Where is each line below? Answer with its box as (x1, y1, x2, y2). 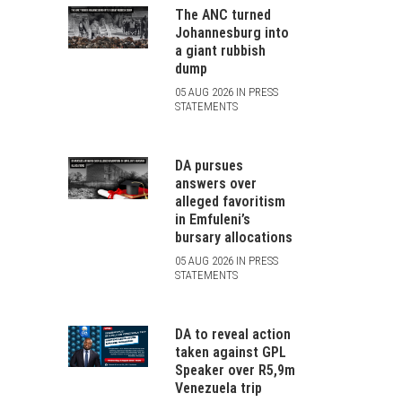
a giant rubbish (174, 42, 266, 59)
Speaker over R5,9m (174, 362, 295, 379)
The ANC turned (174, 6, 271, 23)
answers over (174, 175, 257, 192)
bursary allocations (174, 229, 293, 246)
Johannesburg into (174, 24, 289, 41)
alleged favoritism (174, 193, 285, 210)
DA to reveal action (174, 326, 291, 343)
